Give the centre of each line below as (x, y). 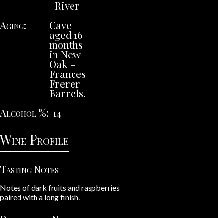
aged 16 (66, 34)
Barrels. (68, 93)
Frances (68, 73)
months (66, 44)
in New (65, 54)
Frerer (65, 83)
